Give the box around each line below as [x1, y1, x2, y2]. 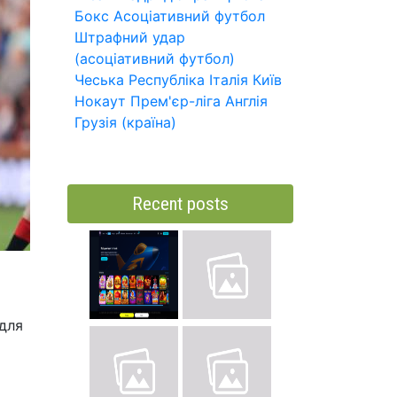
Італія [209, 71, 248, 89]
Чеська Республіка [74, 71, 205, 89]
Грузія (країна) [74, 113, 176, 131]
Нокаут [74, 92, 126, 110]
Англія [225, 92, 268, 110]
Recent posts [132, 193, 229, 214]
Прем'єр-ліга [130, 92, 221, 110]
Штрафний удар [74, 28, 185, 46]
